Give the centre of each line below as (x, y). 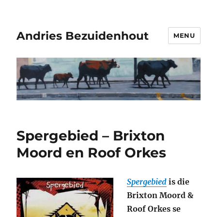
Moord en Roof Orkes (92, 153)
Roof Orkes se (154, 209)
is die (178, 182)
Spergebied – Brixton (91, 136)
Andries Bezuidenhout (83, 36)
